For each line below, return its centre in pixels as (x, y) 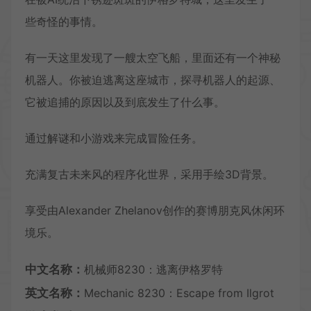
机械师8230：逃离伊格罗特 (153, 269)
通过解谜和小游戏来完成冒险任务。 (114, 138)
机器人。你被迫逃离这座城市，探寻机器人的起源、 (153, 79)
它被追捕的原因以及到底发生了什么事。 (125, 102)
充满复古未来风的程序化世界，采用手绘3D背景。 (149, 174)
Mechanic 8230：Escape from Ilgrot (179, 293)
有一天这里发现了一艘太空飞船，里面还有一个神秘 (153, 57)
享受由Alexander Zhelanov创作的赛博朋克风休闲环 (155, 210)
